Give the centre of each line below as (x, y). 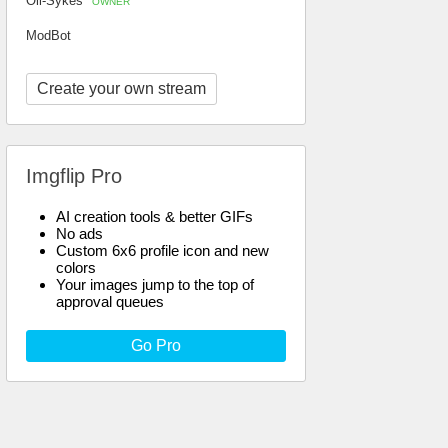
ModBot (48, 35)
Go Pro (156, 345)
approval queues (110, 301)
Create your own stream (121, 88)
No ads (79, 233)
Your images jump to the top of (155, 284)
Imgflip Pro (74, 176)
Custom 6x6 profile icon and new (162, 250)
